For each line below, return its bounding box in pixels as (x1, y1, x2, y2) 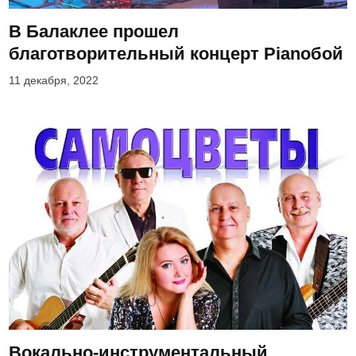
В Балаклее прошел (9, 21, 180, 41)
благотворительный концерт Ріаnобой (9, 43, 344, 64)
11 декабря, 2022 (9, 74, 99, 87)
